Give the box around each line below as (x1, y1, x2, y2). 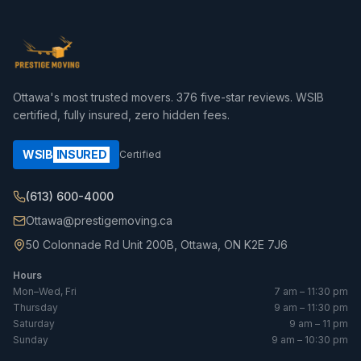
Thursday (13, 301, 58, 314)
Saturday (13, 317, 55, 330)
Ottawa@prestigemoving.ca (26, 214, 172, 228)
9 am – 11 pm (289, 317, 348, 330)
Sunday (13, 334, 48, 346)
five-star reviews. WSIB (197, 90, 324, 105)
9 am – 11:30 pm (274, 301, 348, 314)
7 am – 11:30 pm (274, 285, 348, 298)
